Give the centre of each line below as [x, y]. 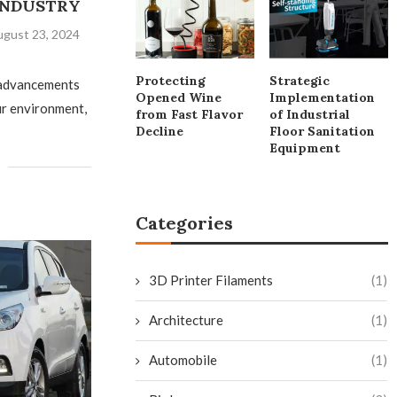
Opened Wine [179, 98]
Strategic [300, 81]
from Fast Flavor [190, 115]
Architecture [187, 320]
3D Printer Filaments [211, 280]
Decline [160, 132]
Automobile [183, 360]
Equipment [305, 148]
